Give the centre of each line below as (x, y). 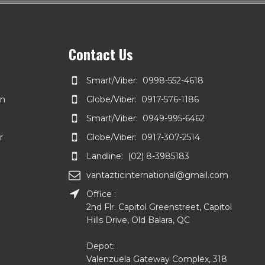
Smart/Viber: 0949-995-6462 (146, 118)
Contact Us (101, 54)
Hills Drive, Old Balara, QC (138, 220)
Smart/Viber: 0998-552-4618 (145, 80)
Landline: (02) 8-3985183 (138, 156)
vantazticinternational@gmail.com (157, 175)
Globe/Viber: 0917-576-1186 (143, 99)
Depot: (102, 246)
